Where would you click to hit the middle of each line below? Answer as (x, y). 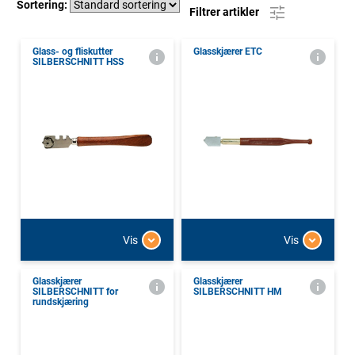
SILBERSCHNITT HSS (78, 62)
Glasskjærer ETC (228, 52)
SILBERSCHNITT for (75, 292)
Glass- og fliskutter (73, 52)
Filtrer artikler (225, 11)
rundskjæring (61, 302)
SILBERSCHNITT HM (238, 292)
